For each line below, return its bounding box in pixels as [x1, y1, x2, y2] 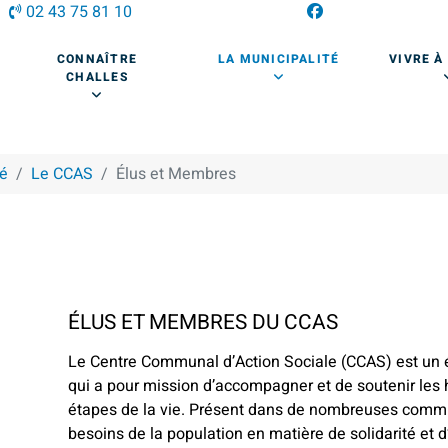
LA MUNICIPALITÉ [218, 50, 340, 68]
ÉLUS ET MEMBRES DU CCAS [68, 306, 339, 338]
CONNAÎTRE [57, 50, 137, 68]
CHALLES [66, 68, 128, 86]
